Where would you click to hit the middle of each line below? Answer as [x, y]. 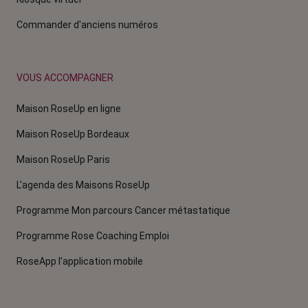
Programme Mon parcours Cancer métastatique [123, 210]
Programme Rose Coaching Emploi [93, 235]
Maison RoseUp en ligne [69, 108]
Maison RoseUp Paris [63, 159]
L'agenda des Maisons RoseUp [83, 185]
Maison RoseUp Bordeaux [73, 134]
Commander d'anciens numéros [87, 24]
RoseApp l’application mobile [80, 261]
